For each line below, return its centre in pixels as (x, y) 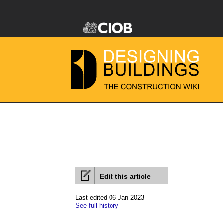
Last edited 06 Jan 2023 (110, 197)
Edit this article (125, 176)
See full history (97, 205)
